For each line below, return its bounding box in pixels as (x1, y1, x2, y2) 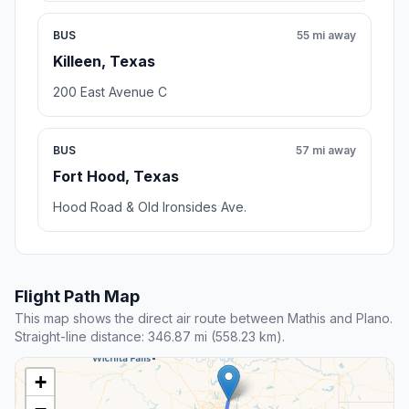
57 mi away (296, 143, 356, 158)
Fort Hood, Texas (53, 167, 179, 186)
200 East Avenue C (53, 84, 167, 100)
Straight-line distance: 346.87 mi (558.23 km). (15, 329, 285, 345)
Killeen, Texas (53, 52, 155, 71)
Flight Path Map (15, 287, 140, 307)
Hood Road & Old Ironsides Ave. (53, 199, 246, 215)
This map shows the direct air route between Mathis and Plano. (15, 310, 393, 327)
